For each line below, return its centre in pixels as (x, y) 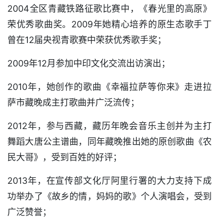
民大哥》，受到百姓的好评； (65, 157)
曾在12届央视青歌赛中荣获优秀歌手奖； (87, 40)
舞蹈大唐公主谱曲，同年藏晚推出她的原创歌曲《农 (109, 142)
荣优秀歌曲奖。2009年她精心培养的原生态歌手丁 (109, 24)
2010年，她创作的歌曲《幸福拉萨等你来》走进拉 (109, 87)
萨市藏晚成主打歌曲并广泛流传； (73, 102)
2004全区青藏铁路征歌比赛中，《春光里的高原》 (109, 9)
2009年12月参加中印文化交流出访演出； (89, 63)
